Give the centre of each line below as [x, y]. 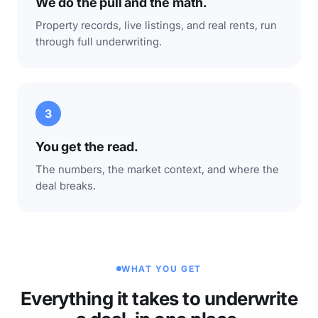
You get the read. [87, 147]
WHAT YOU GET [161, 268]
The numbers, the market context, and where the [157, 169]
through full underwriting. [99, 42]
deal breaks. [66, 186]
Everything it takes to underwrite [159, 298]
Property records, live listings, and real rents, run [156, 25]
